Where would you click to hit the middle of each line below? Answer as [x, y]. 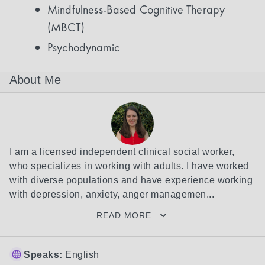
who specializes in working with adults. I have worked [129, 166]
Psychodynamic [83, 47]
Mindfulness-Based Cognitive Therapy [136, 9]
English [82, 255]
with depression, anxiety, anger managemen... [112, 194]
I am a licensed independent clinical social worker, [122, 152]
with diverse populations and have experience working [131, 180]
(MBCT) [66, 27]
